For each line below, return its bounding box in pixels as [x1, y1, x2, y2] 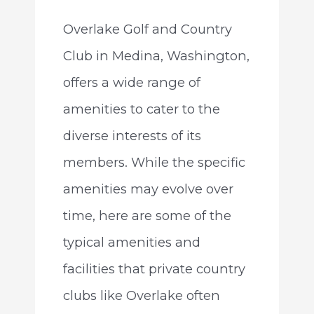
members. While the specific [62, 154, 245, 171]
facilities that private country [62, 261, 245, 278]
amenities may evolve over [62, 181, 233, 198]
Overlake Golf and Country [62, 21, 232, 38]
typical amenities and [62, 234, 200, 251]
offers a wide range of [62, 74, 200, 91]
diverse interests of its [62, 128, 201, 144]
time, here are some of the [62, 207, 231, 224]
